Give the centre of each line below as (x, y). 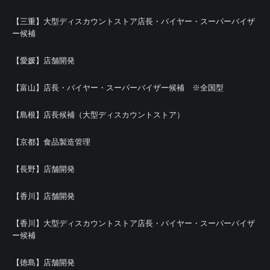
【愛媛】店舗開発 (43, 61)
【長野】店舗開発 (43, 169)
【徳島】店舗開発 (43, 262)
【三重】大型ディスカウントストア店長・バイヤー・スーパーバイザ (133, 21)
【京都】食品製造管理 (51, 142)
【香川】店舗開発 (43, 196)
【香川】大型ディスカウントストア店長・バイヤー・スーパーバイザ (133, 223)
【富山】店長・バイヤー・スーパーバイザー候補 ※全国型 (118, 88)
